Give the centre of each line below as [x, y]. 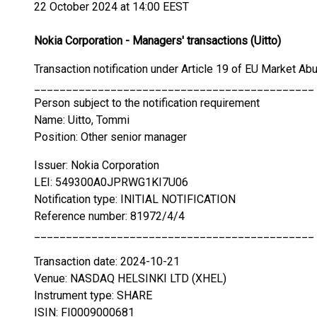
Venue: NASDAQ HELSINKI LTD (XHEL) [130, 278]
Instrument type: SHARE [93, 295]
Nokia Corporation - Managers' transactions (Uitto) [157, 41]
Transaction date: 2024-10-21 [107, 261]
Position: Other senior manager [110, 137]
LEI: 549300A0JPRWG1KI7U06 [111, 182]
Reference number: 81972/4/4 [109, 216]
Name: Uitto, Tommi [82, 120]
